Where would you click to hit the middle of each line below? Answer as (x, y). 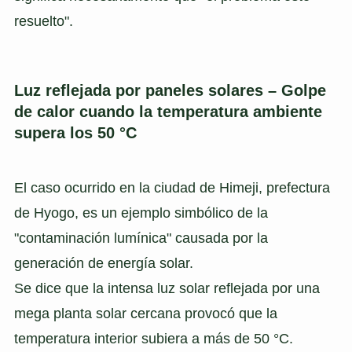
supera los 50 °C (75, 133)
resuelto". (43, 22)
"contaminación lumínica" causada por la (141, 238)
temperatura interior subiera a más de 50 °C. (153, 338)
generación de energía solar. (103, 263)
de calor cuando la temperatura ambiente (168, 112)
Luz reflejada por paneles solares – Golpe (170, 91)
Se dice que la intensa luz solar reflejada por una (167, 288)
